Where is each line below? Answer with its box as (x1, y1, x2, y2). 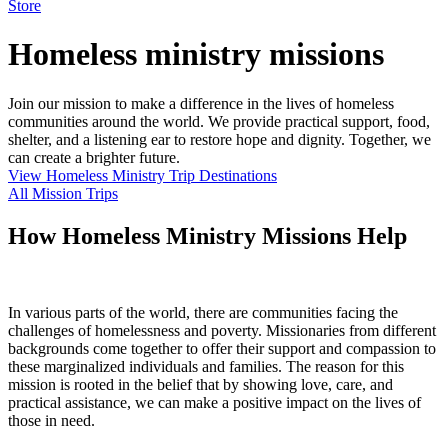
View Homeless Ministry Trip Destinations (8, 166, 277, 184)
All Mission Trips (8, 184, 118, 202)
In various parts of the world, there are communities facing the (8, 303, 398, 321)
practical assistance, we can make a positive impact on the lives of (8, 393, 421, 411)
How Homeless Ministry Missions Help (8, 222, 407, 249)
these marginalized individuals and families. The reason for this (8, 357, 404, 375)
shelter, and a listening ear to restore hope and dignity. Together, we (8, 130, 431, 148)
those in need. (8, 411, 95, 429)
